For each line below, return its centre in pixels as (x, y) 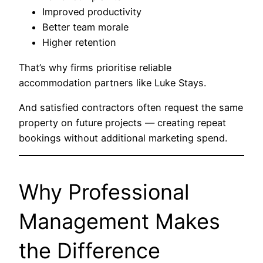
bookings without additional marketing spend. (123, 138)
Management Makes (119, 222)
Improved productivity (92, 12)
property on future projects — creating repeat (122, 123)
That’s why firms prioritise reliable (95, 67)
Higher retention (79, 43)
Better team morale (85, 27)
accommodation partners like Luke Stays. (112, 82)
